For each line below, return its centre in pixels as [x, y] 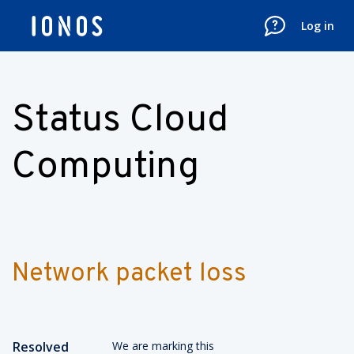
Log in [318, 26]
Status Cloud [120, 121]
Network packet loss [129, 274]
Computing [105, 168]
